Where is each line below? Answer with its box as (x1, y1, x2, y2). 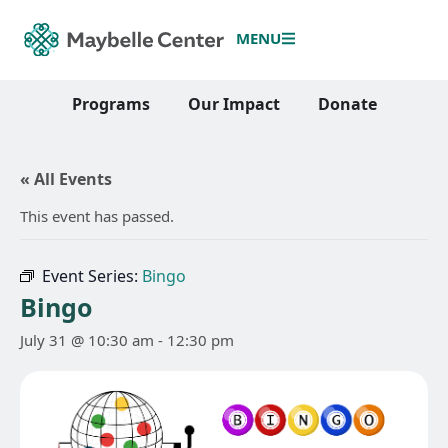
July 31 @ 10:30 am (20, 330, 154, 350)
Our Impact (187, 92, 280, 115)
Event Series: (42, 265, 142, 287)
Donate (317, 92, 377, 115)
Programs (71, 92, 150, 115)
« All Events (20, 168, 112, 190)
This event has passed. (20, 206, 174, 226)
